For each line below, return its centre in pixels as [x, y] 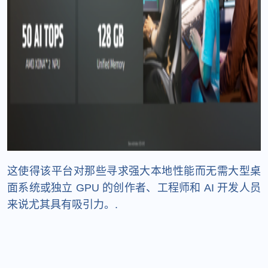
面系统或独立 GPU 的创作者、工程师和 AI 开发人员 [134, 188]
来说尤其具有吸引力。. [63, 205]
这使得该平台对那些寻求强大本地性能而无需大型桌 [134, 171]
